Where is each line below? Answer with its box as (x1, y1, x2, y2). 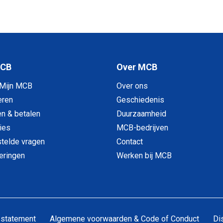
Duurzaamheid (116, 109, 167, 119)
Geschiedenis (116, 95, 165, 105)
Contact (116, 137, 143, 147)
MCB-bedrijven (116, 123, 169, 133)
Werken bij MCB (116, 151, 172, 161)
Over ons (116, 81, 148, 91)
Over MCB (116, 62, 158, 73)
